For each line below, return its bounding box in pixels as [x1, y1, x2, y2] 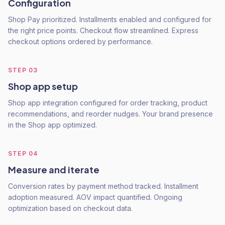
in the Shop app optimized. [8, 121, 97, 129]
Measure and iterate [8, 164, 99, 175]
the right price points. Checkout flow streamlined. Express [8, 26, 198, 35]
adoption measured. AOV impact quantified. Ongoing [8, 193, 182, 201]
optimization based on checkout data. [8, 204, 133, 212]
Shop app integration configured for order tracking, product [8, 98, 207, 107]
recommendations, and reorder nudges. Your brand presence [8, 109, 213, 118]
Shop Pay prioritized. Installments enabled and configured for [8, 15, 211, 24]
